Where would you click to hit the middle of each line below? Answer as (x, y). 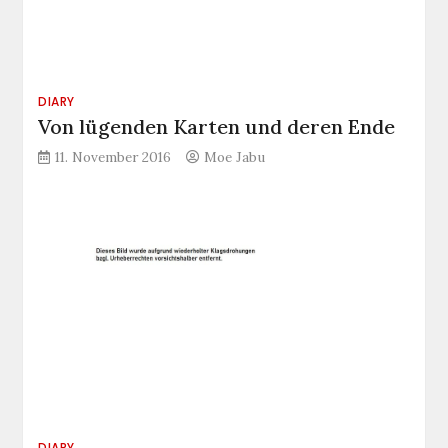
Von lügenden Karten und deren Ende (217, 127)
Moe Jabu (235, 157)
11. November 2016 (113, 157)
